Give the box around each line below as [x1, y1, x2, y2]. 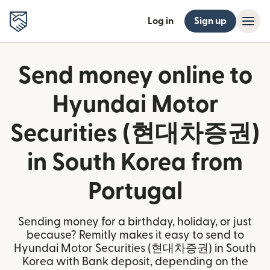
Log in [148, 16, 174, 26]
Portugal [87, 180, 183, 204]
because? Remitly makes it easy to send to [26, 230, 244, 241]
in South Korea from [27, 151, 243, 175]
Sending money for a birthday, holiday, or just [18, 216, 252, 228]
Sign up [194, 16, 227, 26]
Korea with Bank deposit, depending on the [22, 256, 248, 268]
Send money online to [17, 64, 253, 88]
